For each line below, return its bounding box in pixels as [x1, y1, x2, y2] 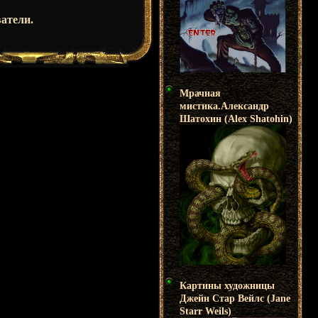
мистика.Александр [180, 100, 269, 111]
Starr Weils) [180, 305, 231, 317]
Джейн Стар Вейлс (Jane [180, 292, 290, 304]
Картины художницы [180, 280, 275, 291]
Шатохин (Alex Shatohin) [180, 113, 292, 124]
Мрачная [180, 87, 221, 99]
